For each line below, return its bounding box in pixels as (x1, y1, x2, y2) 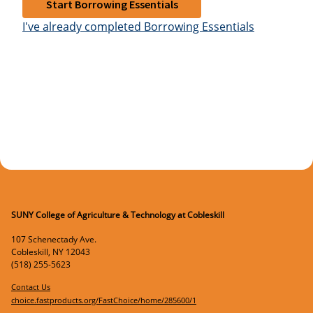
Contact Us (11, 281, 50, 292)
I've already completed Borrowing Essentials (22, 18, 254, 34)
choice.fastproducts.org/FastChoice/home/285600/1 (11, 294, 196, 305)
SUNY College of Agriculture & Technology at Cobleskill (11, 208, 224, 221)
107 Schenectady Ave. (11, 233, 96, 246)
